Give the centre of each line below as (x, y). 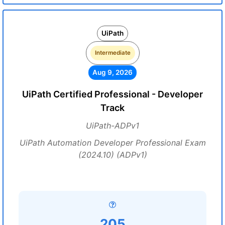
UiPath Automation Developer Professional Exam (113, 143)
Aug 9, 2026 (113, 72)
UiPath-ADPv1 (113, 126)
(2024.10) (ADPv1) (113, 155)
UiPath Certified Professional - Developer (113, 94)
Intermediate (113, 53)
